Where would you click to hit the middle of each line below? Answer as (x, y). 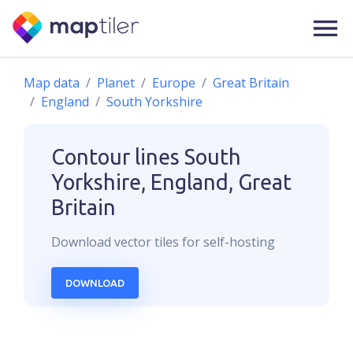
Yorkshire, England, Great (171, 182)
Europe (174, 83)
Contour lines (115, 157)
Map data (52, 83)
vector (133, 242)
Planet (116, 83)
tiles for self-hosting (213, 242)
